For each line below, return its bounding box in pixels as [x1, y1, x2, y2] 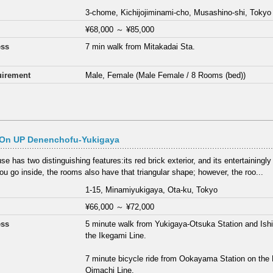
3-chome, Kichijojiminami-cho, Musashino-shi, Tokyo [85, 7, 272, 17]
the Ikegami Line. [85, 231, 147, 241]
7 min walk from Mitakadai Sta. [85, 41, 196, 51]
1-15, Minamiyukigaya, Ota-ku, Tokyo [85, 185, 218, 195]
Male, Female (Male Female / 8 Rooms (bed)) [85, 70, 246, 80]
